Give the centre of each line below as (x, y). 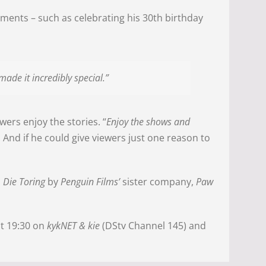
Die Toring (24, 182)
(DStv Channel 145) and (153, 226)
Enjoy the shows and (148, 122)
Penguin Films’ (91, 182)
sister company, (158, 182)
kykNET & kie (74, 226)
